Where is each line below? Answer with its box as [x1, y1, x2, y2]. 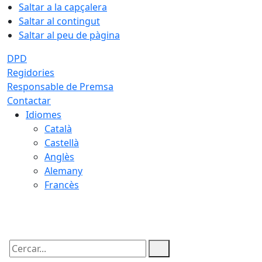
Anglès [44, 150, 74, 163]
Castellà [44, 136, 79, 149]
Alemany [44, 164, 82, 177]
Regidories [7, 66, 54, 79]
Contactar [7, 94, 51, 107]
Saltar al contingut [19, 15, 100, 27]
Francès [44, 178, 79, 191]
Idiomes [26, 108, 61, 121]
